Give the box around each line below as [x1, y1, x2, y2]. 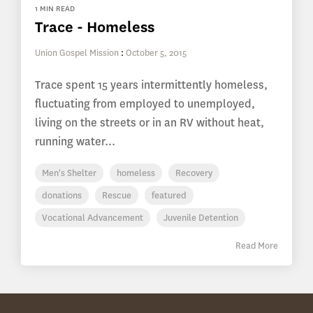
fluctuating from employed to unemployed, [35, 96, 255, 111]
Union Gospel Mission [35, 46, 119, 59]
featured [152, 189, 187, 201]
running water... [35, 133, 115, 149]
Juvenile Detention [163, 211, 238, 224]
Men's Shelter [42, 166, 96, 179]
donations [42, 189, 82, 201]
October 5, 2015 [126, 46, 187, 59]
